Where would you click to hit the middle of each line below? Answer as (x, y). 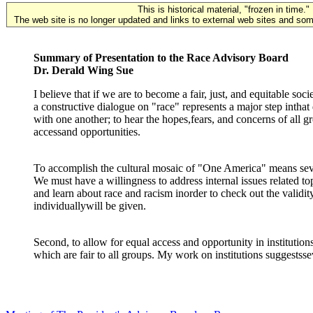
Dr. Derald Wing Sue (83, 70)
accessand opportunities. (87, 132)
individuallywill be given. (90, 206)
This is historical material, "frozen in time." (224, 9)
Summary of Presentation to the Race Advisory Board (161, 58)
